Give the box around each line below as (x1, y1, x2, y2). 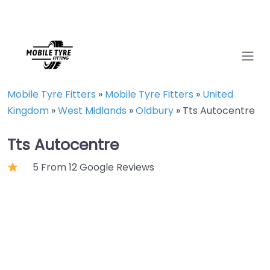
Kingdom (7, 104, 49, 118)
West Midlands (58, 104, 127, 118)
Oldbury (136, 104, 174, 118)
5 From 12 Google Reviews (33, 160, 155, 174)
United (202, 87, 233, 101)
